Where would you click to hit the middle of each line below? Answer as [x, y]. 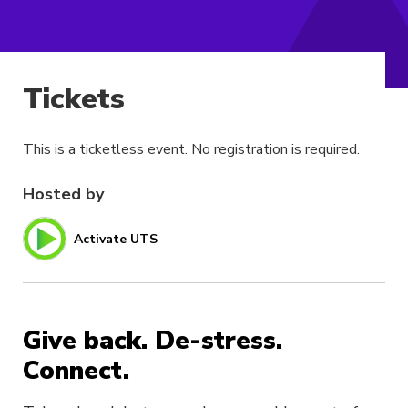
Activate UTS [116, 239]
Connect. [76, 371]
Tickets [74, 99]
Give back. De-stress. [153, 341]
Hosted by [63, 194]
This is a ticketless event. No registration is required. [191, 150]
